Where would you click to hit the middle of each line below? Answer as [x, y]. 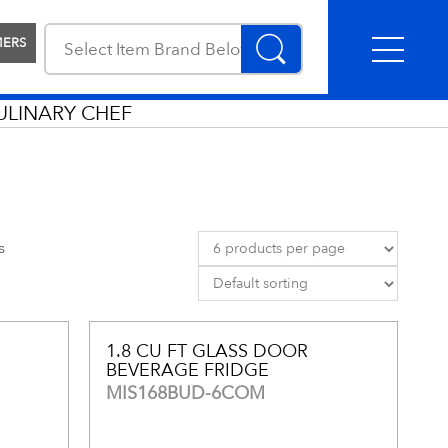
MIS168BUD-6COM [186, 393]
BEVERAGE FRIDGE [188, 370]
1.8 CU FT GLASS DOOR [207, 351]
